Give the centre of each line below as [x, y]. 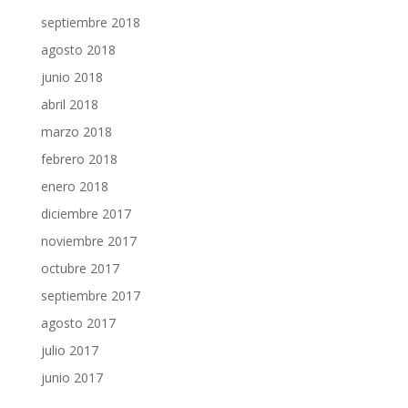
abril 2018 [69, 104]
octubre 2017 [80, 268]
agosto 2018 [78, 50]
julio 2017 [69, 350]
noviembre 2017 [88, 241]
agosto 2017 [78, 323]
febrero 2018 [79, 159]
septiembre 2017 [90, 296]
